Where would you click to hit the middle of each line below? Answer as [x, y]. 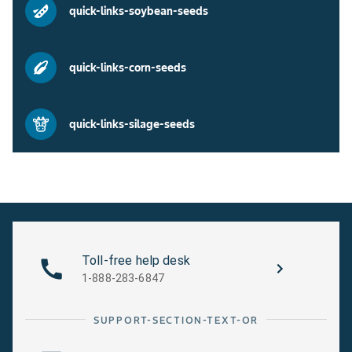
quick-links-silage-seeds [132, 124]
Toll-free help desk [136, 260]
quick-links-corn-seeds [128, 67]
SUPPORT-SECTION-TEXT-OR [176, 320]
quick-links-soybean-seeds [139, 11]
